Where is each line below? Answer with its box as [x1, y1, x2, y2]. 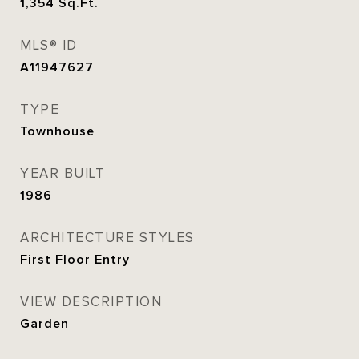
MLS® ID [20, 38, 78, 54]
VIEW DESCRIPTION [20, 294, 162, 310]
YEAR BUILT [20, 166, 105, 182]
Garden [20, 317, 69, 331]
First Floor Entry [20, 252, 130, 267]
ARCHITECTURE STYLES [20, 230, 195, 246]
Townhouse [20, 124, 95, 139]
